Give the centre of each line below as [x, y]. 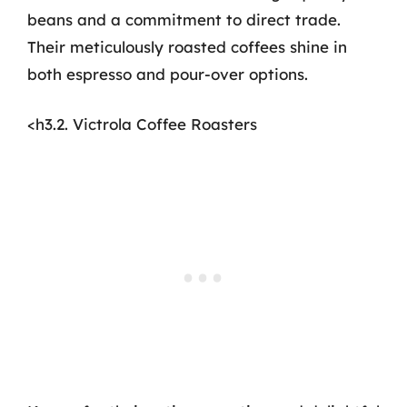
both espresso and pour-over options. [168, 74]
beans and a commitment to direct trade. [184, 19]
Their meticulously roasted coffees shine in [187, 46]
